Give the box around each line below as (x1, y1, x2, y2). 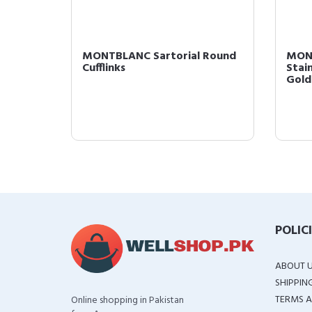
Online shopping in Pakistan (71, 292, 184, 309)
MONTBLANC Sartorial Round (82, 47, 236, 65)
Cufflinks (82, 59, 125, 77)
